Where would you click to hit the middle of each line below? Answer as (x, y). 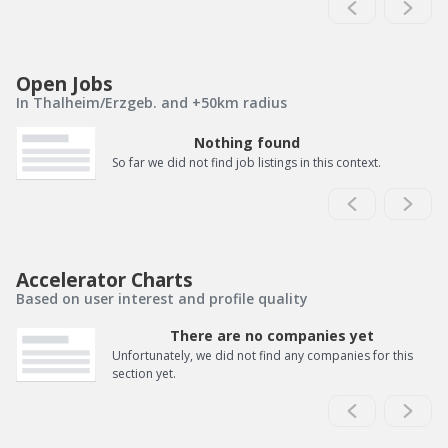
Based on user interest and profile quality (162, 299)
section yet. (144, 374)
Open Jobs (64, 83)
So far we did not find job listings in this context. (246, 163)
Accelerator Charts (104, 280)
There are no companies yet (272, 336)
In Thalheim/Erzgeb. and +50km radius (151, 102)
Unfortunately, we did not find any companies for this (262, 356)
